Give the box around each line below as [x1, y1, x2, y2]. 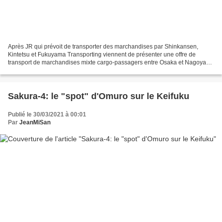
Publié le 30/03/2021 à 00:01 [8, 111, 86, 118]
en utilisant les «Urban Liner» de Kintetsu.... [8, 66, 125, 74]
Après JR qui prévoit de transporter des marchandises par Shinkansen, [8, 43, 198, 50]
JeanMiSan [19, 118, 51, 126]
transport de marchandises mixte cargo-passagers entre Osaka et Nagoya [8, 58, 206, 66]
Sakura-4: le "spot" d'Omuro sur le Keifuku [8, 91, 189, 101]
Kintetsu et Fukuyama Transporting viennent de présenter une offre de [8, 51, 196, 58]
